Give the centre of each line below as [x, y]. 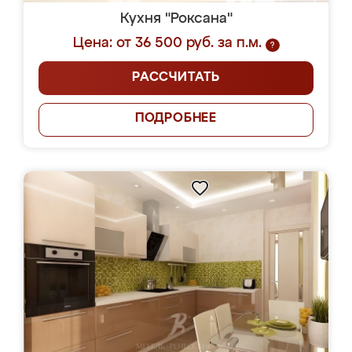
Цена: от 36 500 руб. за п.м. [167, 43]
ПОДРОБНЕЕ [176, 119]
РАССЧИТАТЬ [176, 78]
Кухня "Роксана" [176, 19]
